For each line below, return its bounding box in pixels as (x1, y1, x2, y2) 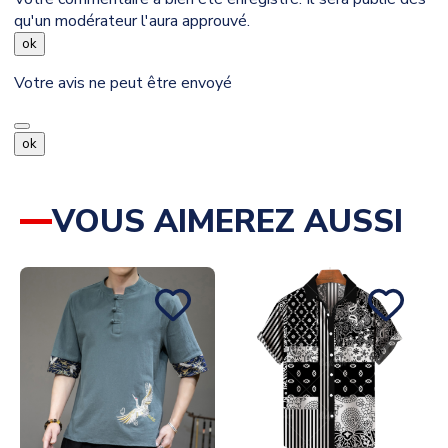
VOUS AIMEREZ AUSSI (52, 200, 403, 244)
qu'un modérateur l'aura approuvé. (14, 10, 250, 33)
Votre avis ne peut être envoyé (14, 72, 232, 95)
